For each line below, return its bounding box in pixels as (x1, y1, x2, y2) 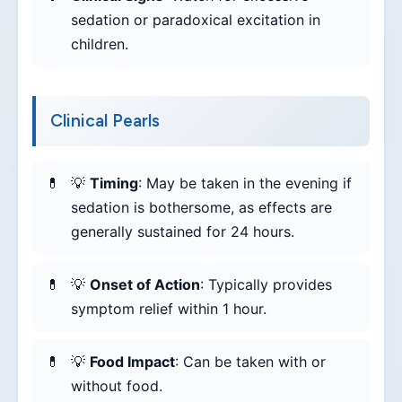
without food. (71, 377, 162, 396)
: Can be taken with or (175, 353, 326, 371)
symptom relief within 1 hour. (71, 300, 267, 319)
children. (71, 35, 128, 54)
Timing (90, 174, 138, 193)
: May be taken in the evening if (138, 174, 352, 193)
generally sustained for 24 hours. (71, 223, 294, 241)
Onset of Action (90, 275, 200, 294)
